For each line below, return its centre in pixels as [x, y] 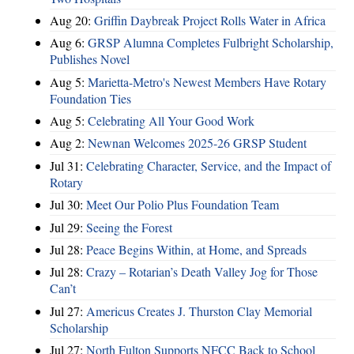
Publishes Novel [90, 59]
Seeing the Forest [129, 227]
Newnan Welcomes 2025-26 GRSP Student [197, 143]
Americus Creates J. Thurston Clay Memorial [199, 311]
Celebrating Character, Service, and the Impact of [209, 165]
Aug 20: [72, 20]
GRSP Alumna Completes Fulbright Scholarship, [211, 43]
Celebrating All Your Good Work [171, 121]
